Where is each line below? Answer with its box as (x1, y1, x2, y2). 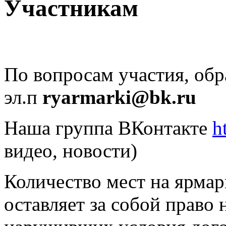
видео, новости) (4, 140, 137, 162)
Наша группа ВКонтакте (4, 117, 212, 139)
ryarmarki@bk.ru (42, 86, 196, 108)
